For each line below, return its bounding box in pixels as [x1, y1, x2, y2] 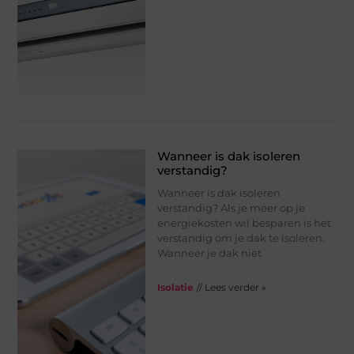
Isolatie [156, 281, 194, 293]
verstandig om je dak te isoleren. [156, 231, 325, 244]
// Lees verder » [196, 281, 266, 293]
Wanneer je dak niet [156, 246, 262, 259]
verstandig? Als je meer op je [156, 201, 305, 214]
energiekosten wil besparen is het [156, 216, 331, 229]
